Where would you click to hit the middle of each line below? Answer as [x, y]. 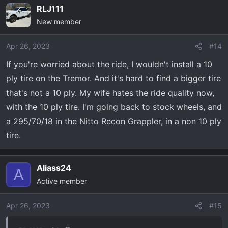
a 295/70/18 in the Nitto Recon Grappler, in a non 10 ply [114, 121]
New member [59, 22]
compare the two [47, 41]
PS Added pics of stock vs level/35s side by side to [105, 29]
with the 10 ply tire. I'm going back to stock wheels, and [114, 107]
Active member [62, 181]
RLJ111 [50, 9]
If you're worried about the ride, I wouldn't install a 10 [109, 64]
